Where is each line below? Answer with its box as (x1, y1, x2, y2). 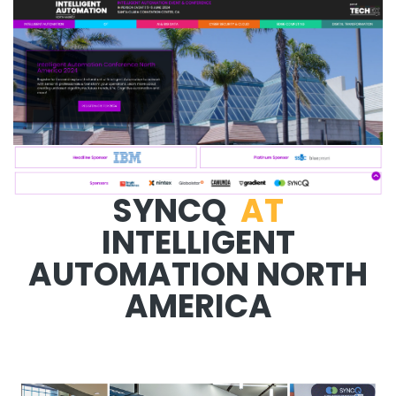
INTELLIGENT (101, 220, 295, 266)
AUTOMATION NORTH (28, 252, 368, 298)
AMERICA (124, 284, 272, 330)
